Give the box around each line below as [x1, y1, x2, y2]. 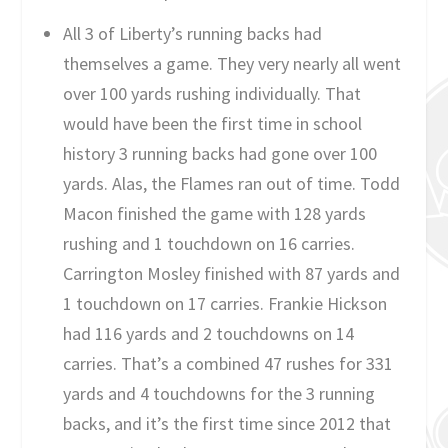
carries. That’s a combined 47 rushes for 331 [62, 351, 393, 375]
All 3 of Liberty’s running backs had [62, 21, 322, 45]
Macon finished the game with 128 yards [62, 201, 366, 225]
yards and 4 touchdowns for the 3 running [62, 381, 375, 405]
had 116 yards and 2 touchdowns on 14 [62, 321, 354, 345]
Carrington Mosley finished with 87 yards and [62, 261, 400, 285]
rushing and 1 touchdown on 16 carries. [62, 231, 355, 255]
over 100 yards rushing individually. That [62, 81, 361, 105]
